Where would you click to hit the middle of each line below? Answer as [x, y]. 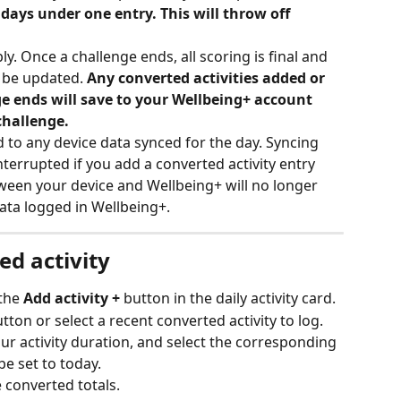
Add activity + [73, 299]
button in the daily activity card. [230, 299]
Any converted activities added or [208, 78]
